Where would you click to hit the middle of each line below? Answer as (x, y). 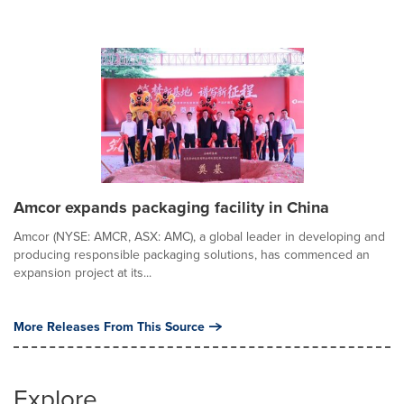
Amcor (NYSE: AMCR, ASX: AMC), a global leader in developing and (199, 237)
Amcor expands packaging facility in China (171, 208)
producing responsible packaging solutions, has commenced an (192, 255)
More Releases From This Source (109, 327)
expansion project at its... (83, 273)
